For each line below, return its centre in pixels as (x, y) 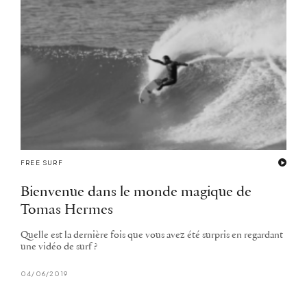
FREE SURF (42, 163)
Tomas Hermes (67, 210)
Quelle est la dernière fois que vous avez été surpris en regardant (152, 236)
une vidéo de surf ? (59, 247)
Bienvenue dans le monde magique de (136, 193)
